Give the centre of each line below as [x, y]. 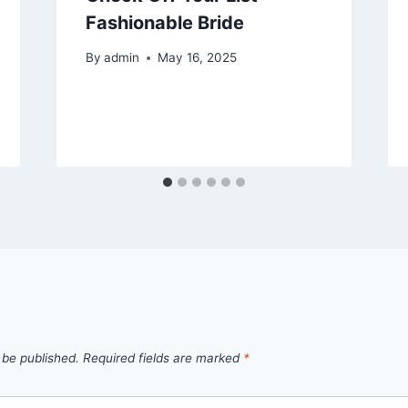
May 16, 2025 [197, 58]
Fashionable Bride [164, 22]
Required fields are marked [163, 358]
